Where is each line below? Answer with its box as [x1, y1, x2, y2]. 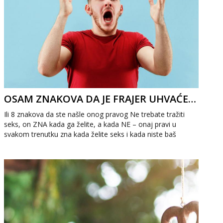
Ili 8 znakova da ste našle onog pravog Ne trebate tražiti [4, 110, 185, 119]
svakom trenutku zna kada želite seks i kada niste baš [4, 129, 177, 139]
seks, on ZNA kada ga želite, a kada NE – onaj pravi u [4, 119, 177, 129]
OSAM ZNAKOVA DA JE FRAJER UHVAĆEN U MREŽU [188, 92, 197, 106]
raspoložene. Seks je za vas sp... [4, 139, 107, 149]
